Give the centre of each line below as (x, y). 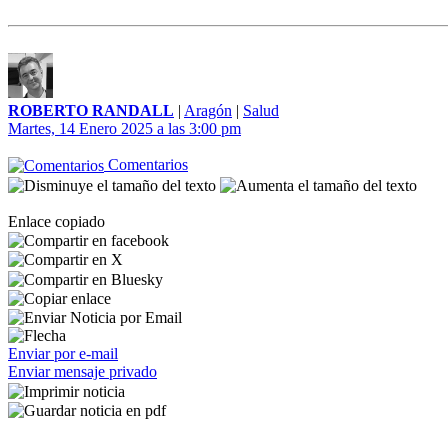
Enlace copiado (56, 221)
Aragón (208, 110)
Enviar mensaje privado (82, 372)
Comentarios (146, 164)
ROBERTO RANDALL (91, 110)
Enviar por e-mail (63, 354)
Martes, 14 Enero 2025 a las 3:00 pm (124, 128)
